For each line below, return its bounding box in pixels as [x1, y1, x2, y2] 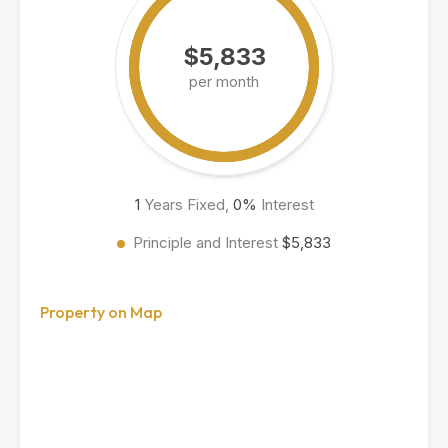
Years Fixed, [139, 195, 233, 214]
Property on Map [40, 302, 162, 322]
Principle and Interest [133, 233, 282, 252]
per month [189, 72, 259, 91]
